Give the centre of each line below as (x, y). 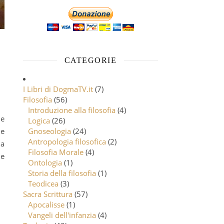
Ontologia (45, 163)
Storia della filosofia (62, 173)
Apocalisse (46, 205)
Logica (39, 121)
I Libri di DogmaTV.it (58, 89)
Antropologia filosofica (67, 142)
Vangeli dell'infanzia (62, 215)
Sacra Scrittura (48, 194)
